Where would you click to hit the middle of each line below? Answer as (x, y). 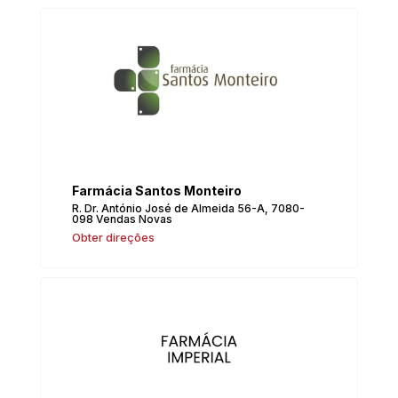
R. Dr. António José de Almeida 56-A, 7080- (189, 208)
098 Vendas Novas (123, 219)
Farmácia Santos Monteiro (157, 190)
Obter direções (114, 237)
